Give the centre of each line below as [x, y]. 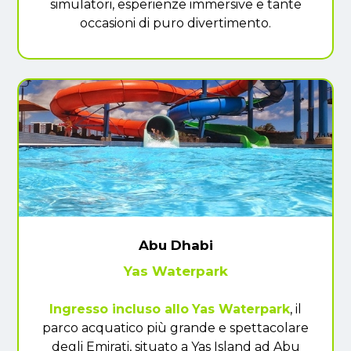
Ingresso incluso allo [119, 309]
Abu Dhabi [175, 245]
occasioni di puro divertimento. [175, 23]
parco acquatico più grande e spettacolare [175, 327]
